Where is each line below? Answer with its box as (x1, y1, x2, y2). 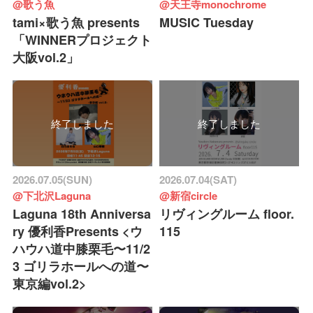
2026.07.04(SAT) (159, 172, 238, 188)
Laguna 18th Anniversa (12, 205, 151, 224)
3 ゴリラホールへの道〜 (12, 257, 149, 276)
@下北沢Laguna (12, 188, 91, 204)
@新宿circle (159, 188, 218, 204)
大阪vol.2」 (12, 48, 79, 66)
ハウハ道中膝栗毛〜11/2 (12, 240, 150, 259)
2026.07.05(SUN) (12, 172, 92, 188)
